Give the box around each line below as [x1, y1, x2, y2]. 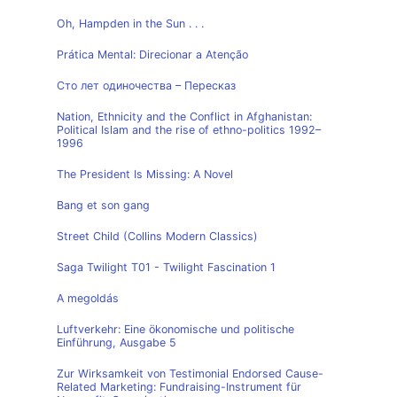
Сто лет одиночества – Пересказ [57, 79, 236, 92]
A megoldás [57, 292, 119, 305]
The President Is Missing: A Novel [57, 167, 233, 181]
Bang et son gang [57, 198, 150, 212]
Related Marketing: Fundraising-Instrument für [57, 380, 301, 393]
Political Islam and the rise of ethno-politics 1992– [57, 123, 321, 136]
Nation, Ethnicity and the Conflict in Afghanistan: [57, 110, 312, 123]
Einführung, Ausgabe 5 [57, 336, 176, 349]
